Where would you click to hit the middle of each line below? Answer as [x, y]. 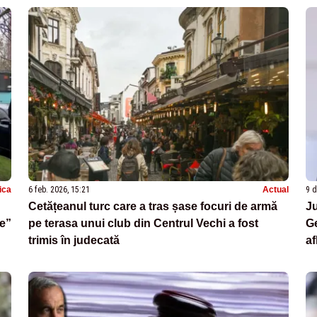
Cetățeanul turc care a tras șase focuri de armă [153, 206]
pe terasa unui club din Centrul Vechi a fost [143, 223]
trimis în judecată [74, 240]
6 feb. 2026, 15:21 [59, 189]
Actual [276, 189]
